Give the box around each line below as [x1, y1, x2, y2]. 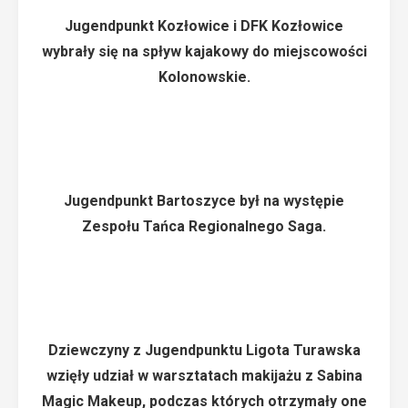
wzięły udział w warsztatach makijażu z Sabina [46, 367, 362, 384]
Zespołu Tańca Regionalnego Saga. [82, 218, 326, 235]
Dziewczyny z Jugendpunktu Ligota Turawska [47, 342, 361, 359]
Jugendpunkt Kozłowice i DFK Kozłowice [65, 17, 343, 35]
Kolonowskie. [158, 68, 250, 86]
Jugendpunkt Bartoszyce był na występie [64, 192, 344, 209]
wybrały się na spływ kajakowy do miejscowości [41, 43, 367, 60]
